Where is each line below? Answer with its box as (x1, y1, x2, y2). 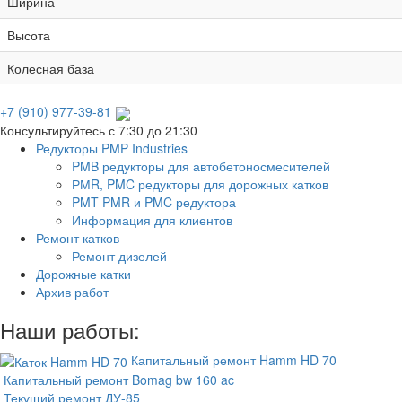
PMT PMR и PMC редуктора (72, 192, 236, 211)
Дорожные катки (36, 264, 131, 283)
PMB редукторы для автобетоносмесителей (72, 156, 330, 175)
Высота (7, 26, 50, 45)
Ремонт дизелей (72, 246, 167, 265)
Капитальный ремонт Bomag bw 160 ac (4, 370, 234, 389)
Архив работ (36, 282, 109, 301)
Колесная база (7, 59, 94, 78)
